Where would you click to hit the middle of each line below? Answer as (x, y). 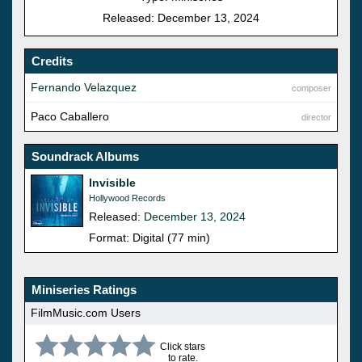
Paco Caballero (70, 116)
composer (311, 88)
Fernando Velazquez (84, 87)
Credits (52, 61)
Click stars (183, 346)
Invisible (112, 182)
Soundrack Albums (85, 156)
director (316, 117)
